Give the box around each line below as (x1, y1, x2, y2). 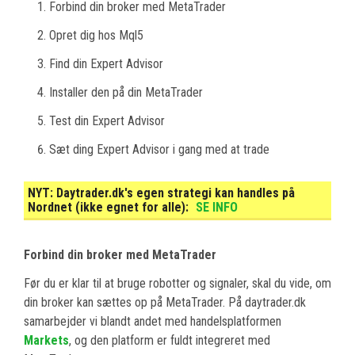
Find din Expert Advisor (49, 56, 163, 72)
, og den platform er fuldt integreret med (69, 333, 270, 349)
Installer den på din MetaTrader (49, 85, 203, 101)
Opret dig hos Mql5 (49, 28, 143, 44)
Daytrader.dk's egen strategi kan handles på (53, 185, 295, 201)
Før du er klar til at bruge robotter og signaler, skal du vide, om (24, 276, 331, 292)
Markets (24, 333, 69, 349)
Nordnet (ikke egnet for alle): (28, 200, 192, 216)
